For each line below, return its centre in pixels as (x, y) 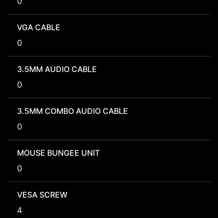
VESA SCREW (42, 195)
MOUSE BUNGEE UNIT (58, 153)
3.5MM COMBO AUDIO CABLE (73, 111)
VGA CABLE (39, 27)
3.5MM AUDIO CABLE (57, 69)
